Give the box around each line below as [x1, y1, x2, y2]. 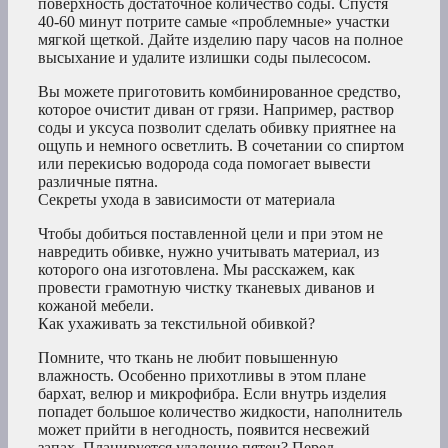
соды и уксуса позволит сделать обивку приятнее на [38, 119, 396, 137]
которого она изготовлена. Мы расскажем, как [38, 261, 355, 279]
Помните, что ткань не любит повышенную [38, 349, 338, 367]
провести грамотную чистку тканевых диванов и [38, 279, 375, 297]
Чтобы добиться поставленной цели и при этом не [38, 225, 383, 243]
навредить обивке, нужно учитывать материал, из [38, 243, 379, 261]
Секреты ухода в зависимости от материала [38, 191, 335, 209]
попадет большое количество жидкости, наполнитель [38, 403, 402, 421]
